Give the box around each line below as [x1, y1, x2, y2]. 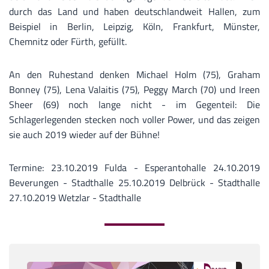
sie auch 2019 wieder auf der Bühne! [9, 127, 160, 142]
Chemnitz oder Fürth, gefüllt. [9, 34, 127, 49]
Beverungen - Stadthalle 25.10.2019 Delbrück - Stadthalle [9, 175, 260, 190]
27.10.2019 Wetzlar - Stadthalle [9, 190, 141, 205]
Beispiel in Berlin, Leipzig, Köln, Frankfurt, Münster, [9, 19, 260, 34]
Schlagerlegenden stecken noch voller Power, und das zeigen [9, 112, 260, 127]
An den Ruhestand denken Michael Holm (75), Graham [9, 67, 260, 82]
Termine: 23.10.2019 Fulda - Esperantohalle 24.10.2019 [9, 160, 260, 175]
